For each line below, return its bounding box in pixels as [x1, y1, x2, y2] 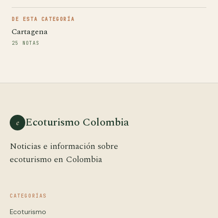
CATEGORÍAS [10, 193, 47, 199]
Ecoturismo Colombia [25, 114, 129, 130]
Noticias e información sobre [10, 140, 118, 153]
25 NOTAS [12, 40, 40, 46]
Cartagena [12, 26, 48, 37]
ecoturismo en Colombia [10, 153, 102, 166]
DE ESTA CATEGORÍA [12, 16, 75, 22]
